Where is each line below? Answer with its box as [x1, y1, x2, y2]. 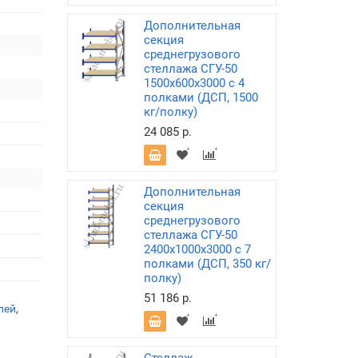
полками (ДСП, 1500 [143, 90, 258, 105]
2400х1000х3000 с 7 [143, 242, 251, 257]
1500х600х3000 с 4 [143, 76, 245, 90]
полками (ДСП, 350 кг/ [143, 257, 271, 271]
